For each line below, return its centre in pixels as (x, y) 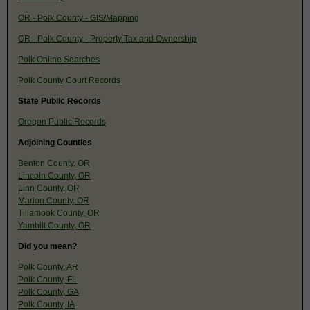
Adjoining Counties (55, 142)
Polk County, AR (48, 267)
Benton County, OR (54, 163)
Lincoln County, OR (54, 175)
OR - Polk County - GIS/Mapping (79, 18)
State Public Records (60, 101)
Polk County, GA (48, 292)
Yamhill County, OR (54, 225)
